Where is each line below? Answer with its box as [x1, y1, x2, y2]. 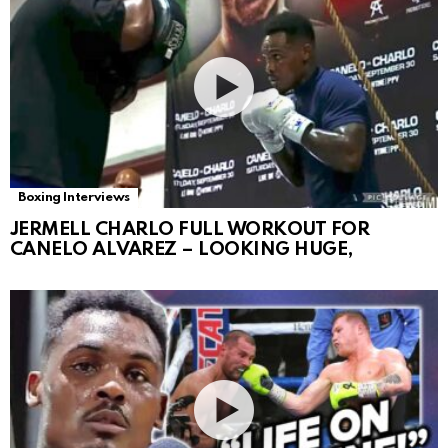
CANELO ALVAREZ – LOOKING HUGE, [10, 239, 353, 259]
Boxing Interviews [18, 190, 130, 204]
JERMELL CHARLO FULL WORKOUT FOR [10, 219, 370, 239]
